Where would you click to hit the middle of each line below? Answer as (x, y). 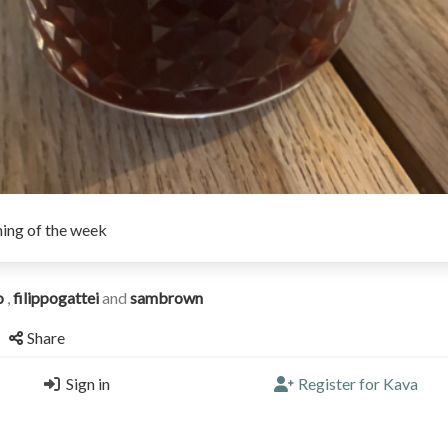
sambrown (166, 298)
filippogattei (57, 298)
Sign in (88, 383)
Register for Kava (358, 383)
